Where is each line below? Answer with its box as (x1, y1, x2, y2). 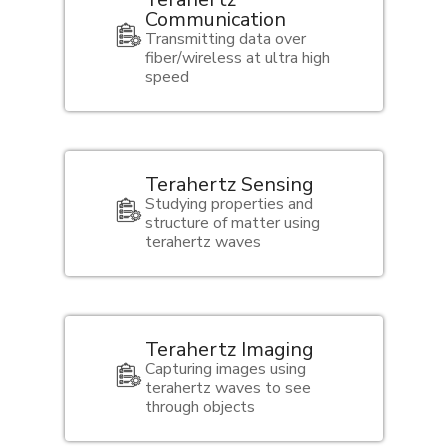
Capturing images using (144, 357, 306, 380)
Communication (144, 5, 286, 33)
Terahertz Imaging (144, 335, 314, 363)
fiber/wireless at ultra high (144, 46, 330, 69)
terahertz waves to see (144, 376, 311, 399)
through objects (144, 395, 255, 418)
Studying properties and (144, 192, 313, 215)
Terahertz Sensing (144, 170, 314, 198)
